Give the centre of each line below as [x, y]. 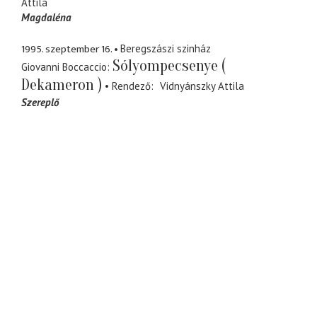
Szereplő [40, 102]
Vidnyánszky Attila [202, 86]
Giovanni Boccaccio [64, 67]
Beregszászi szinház [166, 48]
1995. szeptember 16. [67, 49]
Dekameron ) [62, 85]
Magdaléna [46, 18]
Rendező [131, 86]
